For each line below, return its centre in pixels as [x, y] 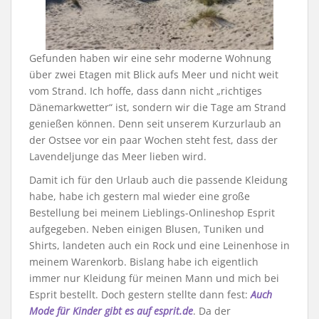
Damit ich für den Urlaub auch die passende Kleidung [158, 180]
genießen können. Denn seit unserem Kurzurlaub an [155, 124]
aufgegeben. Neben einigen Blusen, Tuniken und [147, 229]
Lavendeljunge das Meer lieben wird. [118, 157]
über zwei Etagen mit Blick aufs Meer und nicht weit [154, 75]
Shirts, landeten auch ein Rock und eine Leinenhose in [159, 246]
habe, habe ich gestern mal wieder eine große [140, 197]
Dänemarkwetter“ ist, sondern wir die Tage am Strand [158, 108]
